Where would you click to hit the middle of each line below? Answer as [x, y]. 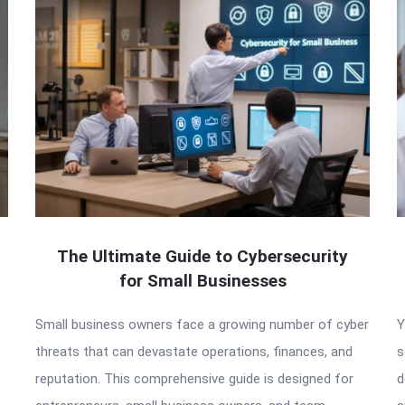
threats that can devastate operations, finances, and [194, 352]
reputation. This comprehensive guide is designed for [194, 379]
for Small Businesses [202, 281]
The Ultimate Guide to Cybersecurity [202, 257]
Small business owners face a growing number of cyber [202, 325]
